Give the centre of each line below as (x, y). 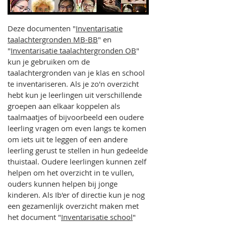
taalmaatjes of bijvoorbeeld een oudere (76, 117)
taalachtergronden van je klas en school (76, 73)
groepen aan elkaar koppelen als (64, 106)
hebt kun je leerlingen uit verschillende (75, 95)
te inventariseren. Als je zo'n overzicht (73, 84)
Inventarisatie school (97, 217)
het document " (34, 217)
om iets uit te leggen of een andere (68, 139)
